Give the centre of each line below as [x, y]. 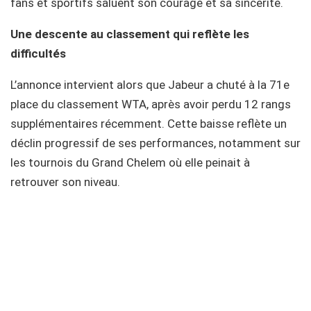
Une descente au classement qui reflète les [130, 34]
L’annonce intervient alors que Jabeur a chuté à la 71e [150, 84]
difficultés [38, 53]
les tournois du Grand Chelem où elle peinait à [130, 162]
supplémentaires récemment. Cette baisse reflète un [149, 123]
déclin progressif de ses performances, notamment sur [155, 143]
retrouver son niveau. [65, 182]
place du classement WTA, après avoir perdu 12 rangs [151, 104]
